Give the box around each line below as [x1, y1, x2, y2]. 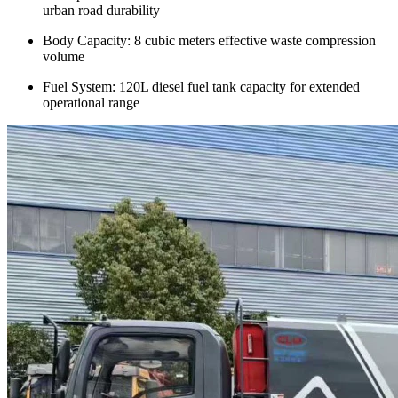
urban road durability [43, 3, 160, 19]
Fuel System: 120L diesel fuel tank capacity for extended [43, 79, 360, 95]
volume [43, 49, 84, 65]
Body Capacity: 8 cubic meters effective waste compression [43, 33, 376, 49]
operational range [43, 95, 139, 111]
